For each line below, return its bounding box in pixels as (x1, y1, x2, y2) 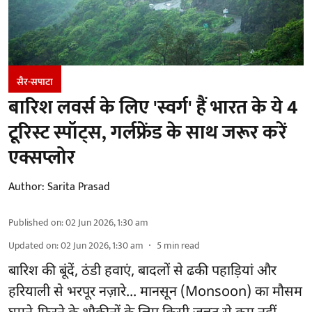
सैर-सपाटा (17, 74, 53, 91)
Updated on (8, 237, 56, 254)
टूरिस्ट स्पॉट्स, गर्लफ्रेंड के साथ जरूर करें (8, 116, 287, 150)
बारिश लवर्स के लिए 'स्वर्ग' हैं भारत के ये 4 (8, 91, 298, 125)
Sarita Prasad (47, 178, 110, 197)
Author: (8, 178, 45, 197)
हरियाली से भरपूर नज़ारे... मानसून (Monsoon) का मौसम (8, 283, 302, 302)
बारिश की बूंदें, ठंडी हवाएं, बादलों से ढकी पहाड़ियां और (8, 263, 276, 281)
